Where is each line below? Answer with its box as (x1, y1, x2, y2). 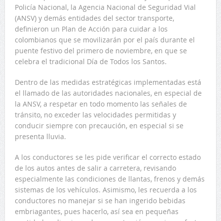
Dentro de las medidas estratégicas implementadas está (14, 77, 201, 87)
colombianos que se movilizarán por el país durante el (14, 35, 195, 44)
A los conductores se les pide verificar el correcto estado (14, 152, 201, 162)
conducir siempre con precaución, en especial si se (14, 120, 184, 130)
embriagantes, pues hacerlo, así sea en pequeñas (14, 206, 179, 216)
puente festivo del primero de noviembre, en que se (14, 45, 187, 55)
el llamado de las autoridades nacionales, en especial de (14, 88, 202, 98)
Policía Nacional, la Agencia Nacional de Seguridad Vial (14, 2, 196, 12)
